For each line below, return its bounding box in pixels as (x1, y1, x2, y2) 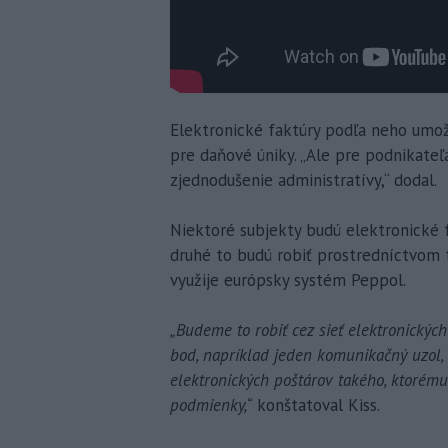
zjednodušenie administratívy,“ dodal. (170, 168, 437, 191)
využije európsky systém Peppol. (170, 268, 406, 291)
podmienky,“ (170, 393, 252, 416)
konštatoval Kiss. (252, 393, 380, 416)
